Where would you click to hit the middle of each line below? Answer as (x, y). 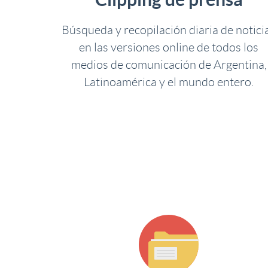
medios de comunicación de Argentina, (169, 65)
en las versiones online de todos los (169, 47)
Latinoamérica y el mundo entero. (169, 82)
